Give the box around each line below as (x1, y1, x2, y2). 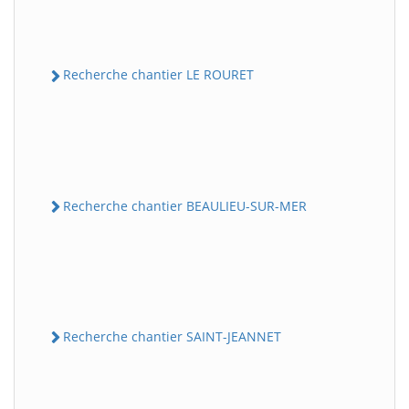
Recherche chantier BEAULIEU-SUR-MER (63, 196, 307, 215)
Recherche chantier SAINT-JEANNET (63, 327, 281, 345)
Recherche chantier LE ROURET (63, 66, 254, 84)
